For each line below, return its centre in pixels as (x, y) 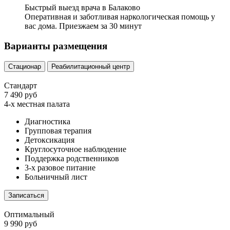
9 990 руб (21, 224)
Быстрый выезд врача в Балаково (82, 7)
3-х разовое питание (60, 168)
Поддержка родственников (72, 159)
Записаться (26, 196)
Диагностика (47, 122)
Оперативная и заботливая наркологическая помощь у (120, 16)
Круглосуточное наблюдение (75, 149)
